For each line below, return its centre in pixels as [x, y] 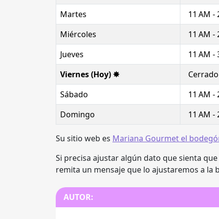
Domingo [77, 114]
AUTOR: [78, 197]
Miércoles [78, 34]
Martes [73, 14]
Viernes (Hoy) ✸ [90, 74]
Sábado [74, 94]
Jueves [72, 54]
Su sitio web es [84, 138]
